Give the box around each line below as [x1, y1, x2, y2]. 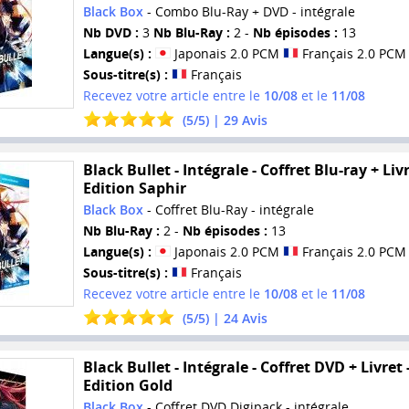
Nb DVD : [82, 24, 139, 42]
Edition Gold [82, 375, 173, 396]
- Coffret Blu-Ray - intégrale [142, 200, 314, 218]
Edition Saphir [82, 177, 186, 198]
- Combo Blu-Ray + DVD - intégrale [142, 3, 355, 21]
